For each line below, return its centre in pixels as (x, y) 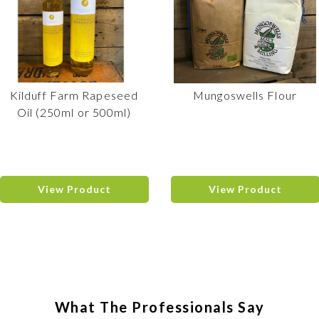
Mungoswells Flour (245, 95)
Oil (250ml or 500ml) (74, 112)
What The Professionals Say (159, 307)
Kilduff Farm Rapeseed (74, 95)
